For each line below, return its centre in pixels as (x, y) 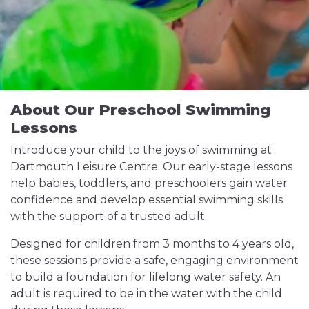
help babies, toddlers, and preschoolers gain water (149, 183)
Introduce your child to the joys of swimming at (141, 150)
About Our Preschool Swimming (141, 110)
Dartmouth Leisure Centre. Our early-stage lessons (151, 167)
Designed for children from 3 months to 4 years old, (152, 244)
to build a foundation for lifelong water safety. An (146, 277)
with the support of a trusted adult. (109, 216)
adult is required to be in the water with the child (146, 293)
